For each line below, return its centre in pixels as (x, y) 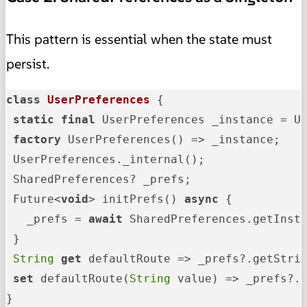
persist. (28, 64)
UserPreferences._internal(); (106, 160)
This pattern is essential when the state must (139, 39)
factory (37, 140)
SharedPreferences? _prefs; (99, 180)
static (34, 120)
